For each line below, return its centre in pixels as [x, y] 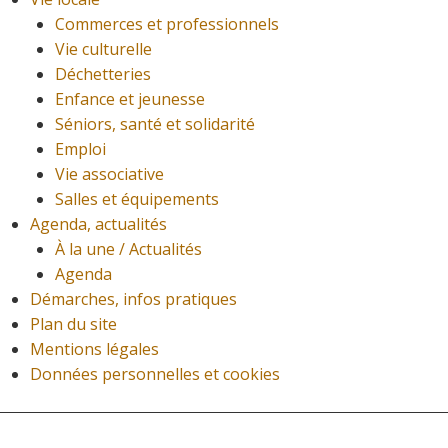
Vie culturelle [103, 49]
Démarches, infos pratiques [133, 299]
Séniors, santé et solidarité [155, 124]
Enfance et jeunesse [130, 99]
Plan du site [73, 324]
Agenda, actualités [98, 224]
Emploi [80, 149]
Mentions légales [94, 349]
